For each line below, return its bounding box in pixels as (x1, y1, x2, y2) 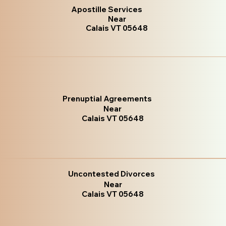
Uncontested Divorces (68, 168, 155, 179)
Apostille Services (71, 4, 142, 14)
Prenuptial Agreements (63, 94, 152, 104)
